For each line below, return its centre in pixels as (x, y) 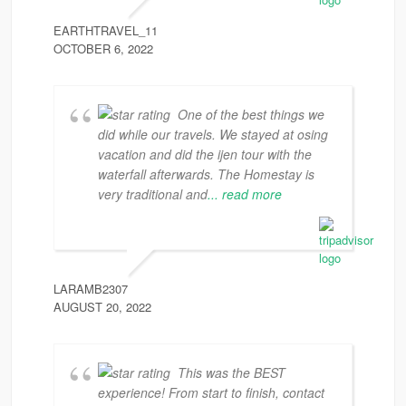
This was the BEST (232, 372)
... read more (245, 194)
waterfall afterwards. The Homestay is (206, 174)
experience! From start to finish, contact (211, 392)
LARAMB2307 (91, 289)
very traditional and (153, 194)
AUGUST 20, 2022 (102, 307)
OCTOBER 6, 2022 (103, 48)
